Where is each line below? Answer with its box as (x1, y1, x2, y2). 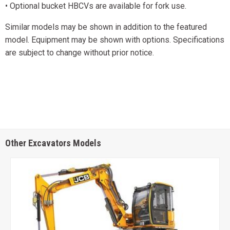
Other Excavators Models (5, 138, 101, 148)
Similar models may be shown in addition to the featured (5, 22, 207, 32)
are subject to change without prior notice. (5, 48, 154, 57)
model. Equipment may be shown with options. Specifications (5, 35, 224, 45)
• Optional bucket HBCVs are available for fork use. (5, 1, 186, 11)
